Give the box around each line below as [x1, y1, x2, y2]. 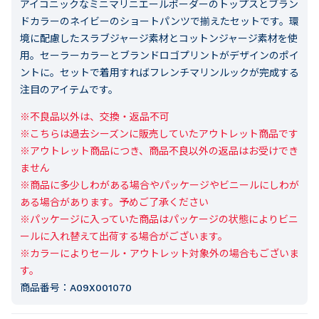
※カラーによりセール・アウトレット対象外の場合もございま [20, 247, 299, 259]
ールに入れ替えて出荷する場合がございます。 [20, 230, 228, 242]
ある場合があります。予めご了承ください [20, 196, 209, 208]
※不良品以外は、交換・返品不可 [20, 110, 169, 122]
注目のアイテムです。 [20, 83, 118, 95]
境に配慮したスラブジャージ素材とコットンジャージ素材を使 [20, 32, 298, 44]
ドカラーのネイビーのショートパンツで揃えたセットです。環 [20, 15, 299, 27]
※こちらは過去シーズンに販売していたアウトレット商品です [20, 127, 298, 140]
